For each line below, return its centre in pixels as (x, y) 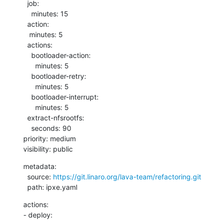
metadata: (40, 166)
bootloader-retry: (27, 76)
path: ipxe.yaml (52, 187)
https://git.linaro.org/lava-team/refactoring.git (127, 176)
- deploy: (38, 215)
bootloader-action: (27, 55)
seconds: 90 (27, 128)
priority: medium (50, 138)
